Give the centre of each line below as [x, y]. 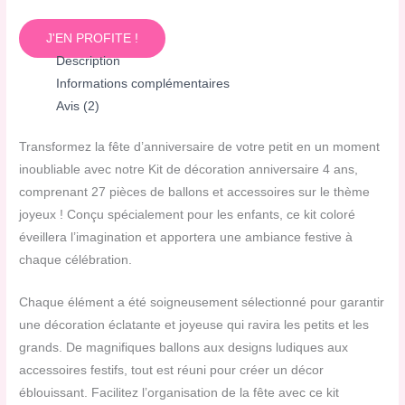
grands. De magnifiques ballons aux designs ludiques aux [184, 348]
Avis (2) [78, 106]
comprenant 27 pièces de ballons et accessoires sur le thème [195, 193]
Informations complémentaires [143, 83]
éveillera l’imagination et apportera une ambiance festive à [186, 238]
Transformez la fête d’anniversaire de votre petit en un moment [200, 147]
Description [89, 61]
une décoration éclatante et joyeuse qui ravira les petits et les [194, 325]
